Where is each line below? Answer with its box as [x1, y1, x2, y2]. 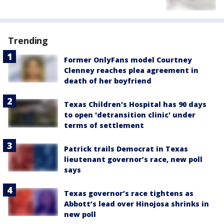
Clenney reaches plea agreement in [64, 65, 198, 75]
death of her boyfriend [64, 76, 151, 86]
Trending [8, 34, 48, 47]
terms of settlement [64, 120, 144, 130]
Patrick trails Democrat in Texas [64, 144, 188, 154]
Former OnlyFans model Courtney [64, 55, 192, 65]
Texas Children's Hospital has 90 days [64, 99, 206, 109]
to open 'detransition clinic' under [64, 110, 195, 120]
